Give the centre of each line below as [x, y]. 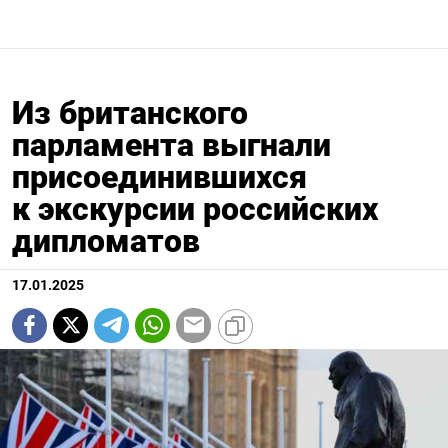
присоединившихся [159, 176]
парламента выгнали [171, 144]
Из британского [130, 112]
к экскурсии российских [195, 208]
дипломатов [106, 240]
